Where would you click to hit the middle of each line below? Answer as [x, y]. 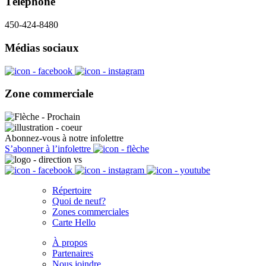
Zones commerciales [91, 211]
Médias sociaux [42, 47]
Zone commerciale [49, 94]
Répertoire [72, 190]
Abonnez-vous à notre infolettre [64, 138]
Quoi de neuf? [79, 201]
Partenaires [73, 253]
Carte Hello [74, 222]
